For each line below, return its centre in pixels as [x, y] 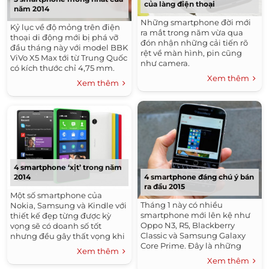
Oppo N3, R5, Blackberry [188, 225]
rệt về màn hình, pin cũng [191, 53]
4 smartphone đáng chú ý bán [199, 177]
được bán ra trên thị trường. [64, 246]
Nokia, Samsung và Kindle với [68, 206]
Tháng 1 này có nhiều [182, 204]
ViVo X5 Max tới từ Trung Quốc [69, 57]
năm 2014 [32, 8]
